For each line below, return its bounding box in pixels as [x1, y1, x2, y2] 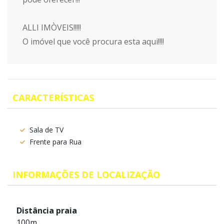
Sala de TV [29, 125, 63, 134]
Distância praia [16, 205, 77, 216]
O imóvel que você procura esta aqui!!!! [22, 36, 164, 47]
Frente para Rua [29, 137, 81, 146]
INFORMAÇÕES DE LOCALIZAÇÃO [12, 168, 160, 180]
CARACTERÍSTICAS [12, 91, 94, 103]
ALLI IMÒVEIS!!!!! [22, 22, 81, 33]
